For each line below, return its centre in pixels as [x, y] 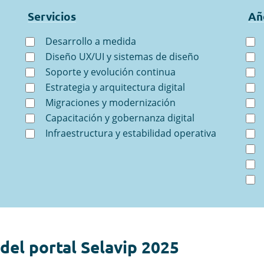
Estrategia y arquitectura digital [115, 87]
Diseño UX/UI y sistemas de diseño [123, 57]
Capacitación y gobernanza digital [120, 118]
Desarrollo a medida [91, 41]
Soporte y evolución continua [111, 72]
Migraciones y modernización [111, 103]
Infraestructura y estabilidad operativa [131, 133]
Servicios [52, 16]
